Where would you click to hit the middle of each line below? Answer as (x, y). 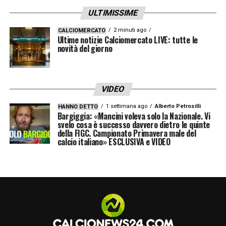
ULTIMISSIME (113, 13)
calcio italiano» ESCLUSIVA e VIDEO (114, 142)
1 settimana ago (126, 106)
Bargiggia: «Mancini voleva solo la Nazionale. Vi (134, 116)
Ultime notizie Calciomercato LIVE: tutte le (127, 40)
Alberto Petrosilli (178, 106)
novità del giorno (85, 48)
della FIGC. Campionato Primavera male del (127, 133)
